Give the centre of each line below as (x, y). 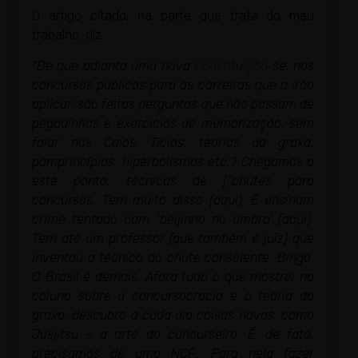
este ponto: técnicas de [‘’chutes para (173, 181)
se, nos (291, 66)
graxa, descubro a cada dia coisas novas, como (173, 315)
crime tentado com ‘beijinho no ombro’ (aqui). (173, 219)
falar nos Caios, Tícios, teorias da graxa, (173, 142)
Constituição (231, 66)
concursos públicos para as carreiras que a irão (173, 85)
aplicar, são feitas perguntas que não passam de (173, 104)
